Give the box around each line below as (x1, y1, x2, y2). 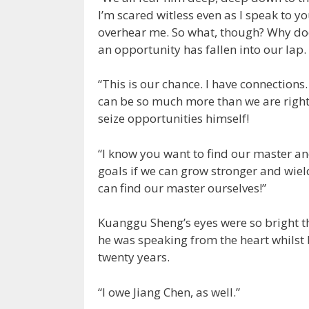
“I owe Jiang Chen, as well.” (98, 283, 240, 300)
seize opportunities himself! (98, 110, 249, 127)
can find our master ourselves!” (98, 179, 266, 196)
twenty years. (98, 249, 170, 266)
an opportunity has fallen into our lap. (98, 41, 306, 57)
